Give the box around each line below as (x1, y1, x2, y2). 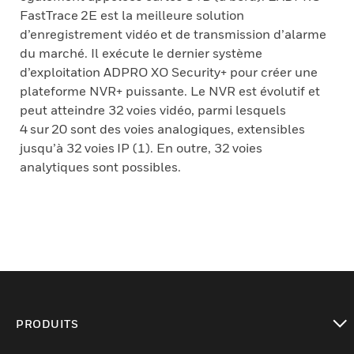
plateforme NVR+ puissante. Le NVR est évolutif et (20, 83, 320, 99)
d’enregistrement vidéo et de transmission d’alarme (20, 26, 326, 42)
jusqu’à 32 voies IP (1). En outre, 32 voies (20, 140, 262, 156)
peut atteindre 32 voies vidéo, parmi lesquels (20, 102, 286, 118)
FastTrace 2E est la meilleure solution (20, 7, 244, 23)
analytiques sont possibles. (20, 159, 181, 175)
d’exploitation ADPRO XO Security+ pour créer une (20, 64, 318, 80)
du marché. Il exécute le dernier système (20, 45, 262, 61)
